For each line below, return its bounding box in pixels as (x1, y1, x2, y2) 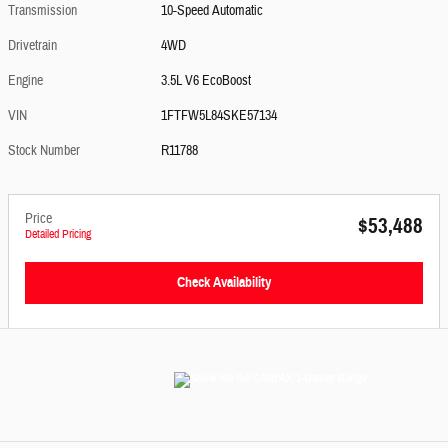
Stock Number (8, 142, 80, 160)
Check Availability (177, 274, 271, 292)
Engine (8, 72, 43, 90)
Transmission (8, 2, 77, 20)
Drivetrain (8, 37, 57, 55)
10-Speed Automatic (161, 2, 264, 20)
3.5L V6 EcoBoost (161, 72, 252, 90)
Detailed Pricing (25, 226, 91, 242)
